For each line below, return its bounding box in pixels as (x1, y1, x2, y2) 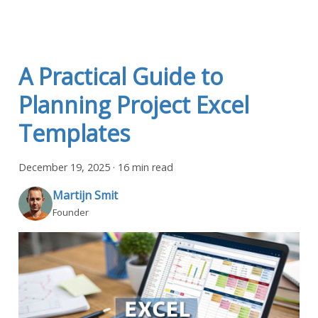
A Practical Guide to (18, 61, 223, 92)
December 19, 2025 (18, 160, 110, 175)
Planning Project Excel (18, 89, 249, 121)
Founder (53, 205, 89, 219)
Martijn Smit (53, 187, 118, 203)
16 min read (118, 160, 173, 175)
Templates (18, 118, 130, 149)
